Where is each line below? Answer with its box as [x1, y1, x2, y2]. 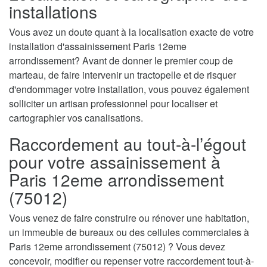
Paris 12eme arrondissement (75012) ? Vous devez [9, 239, 225, 253]
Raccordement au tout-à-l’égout [9, 131, 246, 156]
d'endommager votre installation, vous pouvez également [9, 82, 249, 96]
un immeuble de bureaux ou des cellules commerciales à [9, 225, 249, 239]
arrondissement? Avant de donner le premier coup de [9, 53, 233, 67]
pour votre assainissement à [9, 149, 221, 173]
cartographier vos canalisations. [9, 110, 143, 125]
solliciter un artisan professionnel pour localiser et [9, 96, 218, 110]
